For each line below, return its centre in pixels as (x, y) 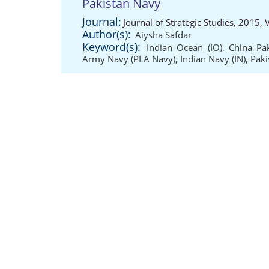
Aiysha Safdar (163, 35)
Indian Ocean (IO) (184, 47)
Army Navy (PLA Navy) (129, 59)
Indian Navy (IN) (213, 59)
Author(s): (107, 34)
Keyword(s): (111, 47)
